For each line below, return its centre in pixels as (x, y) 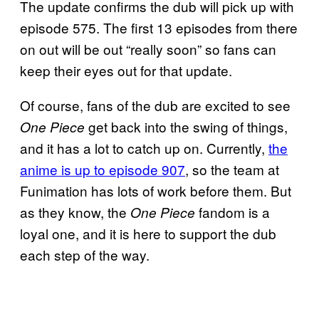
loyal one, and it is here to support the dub (148, 233)
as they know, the (75, 211)
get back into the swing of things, (186, 126)
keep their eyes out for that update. (126, 70)
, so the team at (232, 169)
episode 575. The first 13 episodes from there (159, 27)
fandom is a (232, 211)
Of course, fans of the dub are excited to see (155, 105)
